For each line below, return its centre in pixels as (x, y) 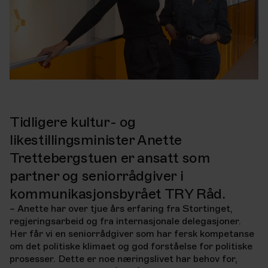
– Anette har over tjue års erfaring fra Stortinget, (121, 208)
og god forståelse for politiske (185, 246)
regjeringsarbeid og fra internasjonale (96, 221)
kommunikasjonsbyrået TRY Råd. (118, 194)
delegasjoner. (211, 221)
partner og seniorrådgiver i (97, 176)
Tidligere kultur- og (73, 122)
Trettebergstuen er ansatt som (110, 158)
